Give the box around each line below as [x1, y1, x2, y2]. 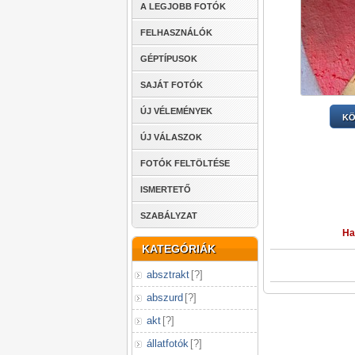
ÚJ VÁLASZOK [140, 132, 202, 142]
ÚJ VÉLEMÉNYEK [140, 106, 212, 116]
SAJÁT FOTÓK [140, 80, 203, 90]
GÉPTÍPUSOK [140, 54, 197, 63]
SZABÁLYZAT [140, 211, 197, 220]
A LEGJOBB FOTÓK [140, 2, 226, 11]
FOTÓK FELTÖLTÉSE [140, 158, 230, 168]
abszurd [147, 292, 183, 303]
